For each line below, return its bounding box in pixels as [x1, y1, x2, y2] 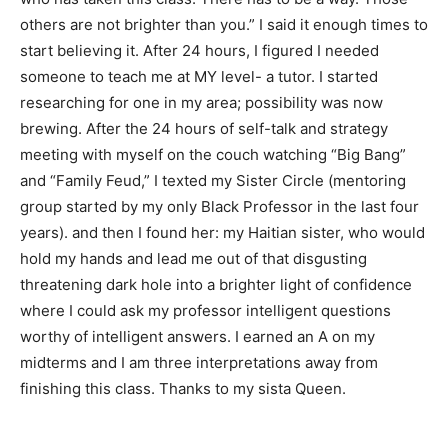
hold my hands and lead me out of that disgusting [20, 248, 367, 268]
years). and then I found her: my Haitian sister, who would [20, 222, 425, 242]
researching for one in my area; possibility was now [20, 92, 383, 112]
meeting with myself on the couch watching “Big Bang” [20, 144, 406, 164]
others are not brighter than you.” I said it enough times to [20, 14, 428, 34]
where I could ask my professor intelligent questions [20, 300, 391, 320]
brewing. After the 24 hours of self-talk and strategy [20, 118, 388, 138]
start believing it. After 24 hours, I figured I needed [20, 40, 379, 60]
